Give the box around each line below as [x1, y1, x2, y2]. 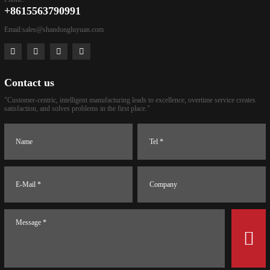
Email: [4, 25, 22, 34]
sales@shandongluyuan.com [22, 25, 104, 34]
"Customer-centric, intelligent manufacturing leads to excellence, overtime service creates [4, 96, 256, 105]
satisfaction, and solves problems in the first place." [4, 104, 150, 113]
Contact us [4, 77, 54, 89]
